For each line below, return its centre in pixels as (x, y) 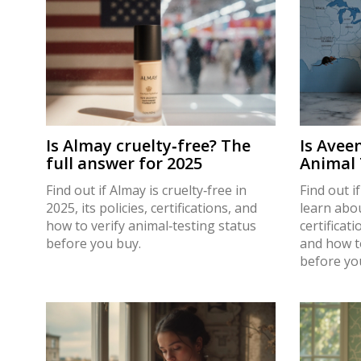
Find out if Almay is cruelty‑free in (146, 190)
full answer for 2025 (124, 163)
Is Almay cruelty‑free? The (148, 145)
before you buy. (93, 243)
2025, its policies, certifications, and (151, 207)
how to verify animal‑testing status (151, 225)
